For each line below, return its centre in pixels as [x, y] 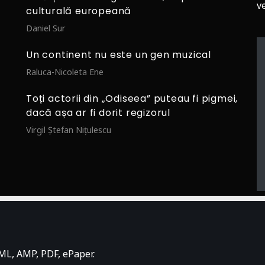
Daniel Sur [46, 28]
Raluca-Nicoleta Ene [65, 72]
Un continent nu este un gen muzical [119, 54]
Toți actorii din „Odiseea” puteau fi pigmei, [132, 98]
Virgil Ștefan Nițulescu [69, 130]
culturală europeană [79, 11]
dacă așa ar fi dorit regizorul [98, 112]
